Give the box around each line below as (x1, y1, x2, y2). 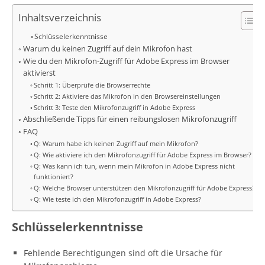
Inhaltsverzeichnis (18, 11, 101, 25)
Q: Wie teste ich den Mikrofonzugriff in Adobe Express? (34, 195, 202, 203)
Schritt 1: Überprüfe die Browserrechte (34, 80, 151, 89)
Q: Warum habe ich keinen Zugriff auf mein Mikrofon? (34, 139, 199, 148)
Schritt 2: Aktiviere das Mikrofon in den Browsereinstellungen (34, 92, 221, 101)
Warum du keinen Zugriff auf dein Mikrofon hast (22, 44, 192, 54)
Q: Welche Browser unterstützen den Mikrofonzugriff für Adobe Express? (34, 183, 256, 192)
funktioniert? (34, 172, 74, 181)
